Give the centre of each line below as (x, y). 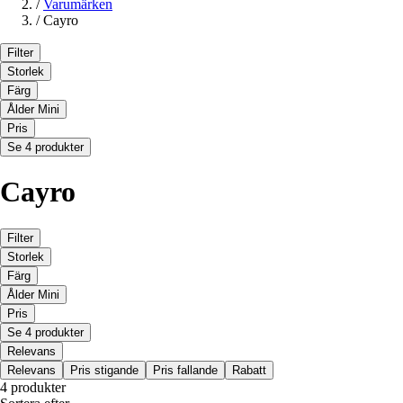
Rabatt (249, 370)
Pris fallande (185, 370)
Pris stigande (104, 370)
